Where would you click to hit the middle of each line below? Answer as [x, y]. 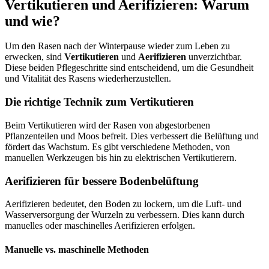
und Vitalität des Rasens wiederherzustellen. [88, 79]
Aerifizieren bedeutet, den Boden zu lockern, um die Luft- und [123, 204]
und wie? [32, 21]
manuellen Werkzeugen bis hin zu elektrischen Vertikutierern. [121, 157]
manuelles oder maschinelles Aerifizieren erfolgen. [100, 226]
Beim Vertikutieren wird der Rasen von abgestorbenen [107, 125]
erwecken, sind [35, 57]
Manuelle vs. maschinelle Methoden [77, 249]
